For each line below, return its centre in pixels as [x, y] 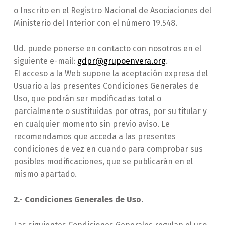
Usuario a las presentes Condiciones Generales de [106, 86]
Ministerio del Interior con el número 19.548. [95, 23]
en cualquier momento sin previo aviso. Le [91, 124]
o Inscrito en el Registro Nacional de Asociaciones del [112, 11]
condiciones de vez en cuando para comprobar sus [108, 149]
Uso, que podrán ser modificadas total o [87, 99]
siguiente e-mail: [45, 61]
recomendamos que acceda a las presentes [94, 137]
